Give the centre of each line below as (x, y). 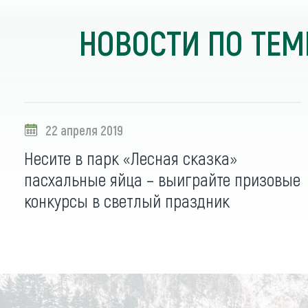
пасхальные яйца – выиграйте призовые (162, 179)
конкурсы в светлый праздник (127, 201)
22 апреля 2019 (84, 130)
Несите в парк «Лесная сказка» (131, 158)
